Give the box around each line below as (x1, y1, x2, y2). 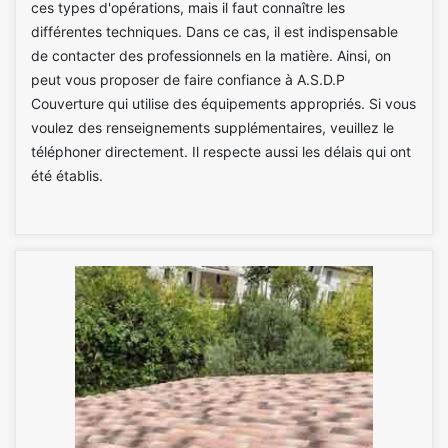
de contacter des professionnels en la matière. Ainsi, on (31, 47, 391, 64)
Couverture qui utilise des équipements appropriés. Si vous (31, 95, 416, 112)
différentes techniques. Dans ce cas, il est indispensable (31, 23, 398, 40)
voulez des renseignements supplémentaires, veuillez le (31, 119, 394, 136)
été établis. (31, 167, 103, 184)
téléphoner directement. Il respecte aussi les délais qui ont (31, 143, 411, 160)
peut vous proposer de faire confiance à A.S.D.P (31, 71, 345, 88)
